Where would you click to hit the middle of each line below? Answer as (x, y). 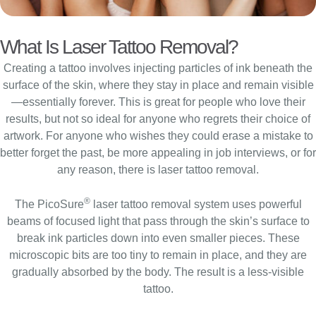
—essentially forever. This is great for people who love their (158, 102)
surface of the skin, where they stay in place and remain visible (158, 85)
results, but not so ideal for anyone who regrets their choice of (158, 119)
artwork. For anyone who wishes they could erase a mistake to (158, 136)
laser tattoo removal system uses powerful (196, 204)
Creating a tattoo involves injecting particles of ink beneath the (158, 68)
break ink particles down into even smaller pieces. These (158, 238)
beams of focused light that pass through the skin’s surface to (158, 221)
